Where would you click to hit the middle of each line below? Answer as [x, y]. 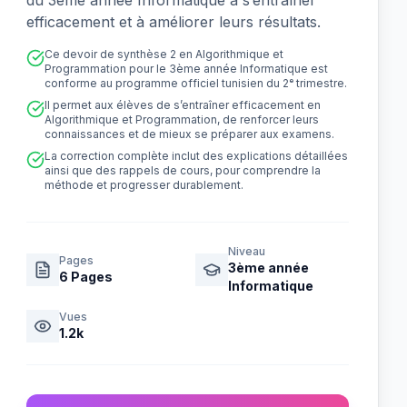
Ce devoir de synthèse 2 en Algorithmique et [164, 54]
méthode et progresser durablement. [144, 185]
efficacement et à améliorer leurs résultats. [174, 22]
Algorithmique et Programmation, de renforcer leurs [182, 119]
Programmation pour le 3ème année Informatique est [187, 69]
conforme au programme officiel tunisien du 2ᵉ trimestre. [196, 83]
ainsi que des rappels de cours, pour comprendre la [183, 170]
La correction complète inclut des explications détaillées [197, 156]
